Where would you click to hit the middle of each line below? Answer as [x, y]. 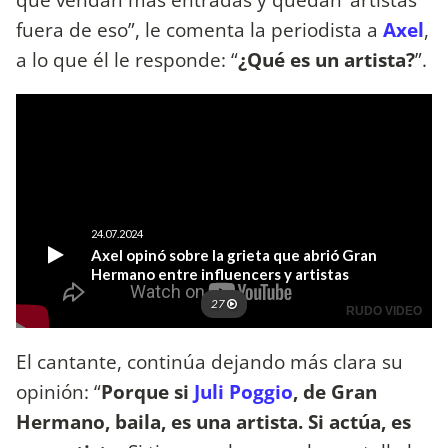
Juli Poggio [243, 392]
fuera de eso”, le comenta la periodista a [199, 30]
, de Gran [335, 392]
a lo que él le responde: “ [127, 60]
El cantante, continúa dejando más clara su [209, 362]
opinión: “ [58, 392]
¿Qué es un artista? [326, 60]
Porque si [147, 392]
